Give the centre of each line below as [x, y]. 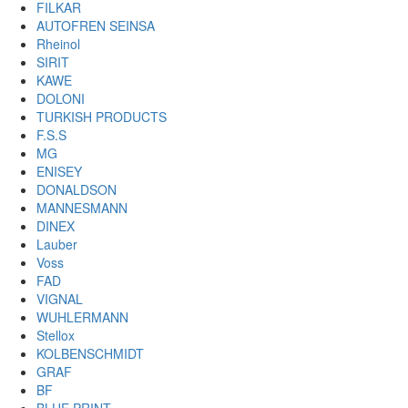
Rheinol [58, 44]
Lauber [57, 245]
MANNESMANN [82, 208]
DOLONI [61, 99]
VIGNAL [60, 299]
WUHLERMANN [82, 317]
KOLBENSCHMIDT [90, 354]
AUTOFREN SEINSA [96, 26]
